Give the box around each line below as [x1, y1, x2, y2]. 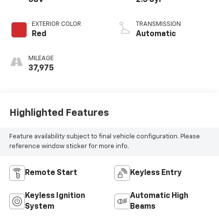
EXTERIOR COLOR [31, 21, 81, 27]
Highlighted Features [9, 108, 109, 118]
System [24, 202, 54, 211]
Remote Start [24, 169, 77, 177]
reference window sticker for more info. [9, 143, 129, 150]
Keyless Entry [130, 169, 182, 177]
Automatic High [130, 192, 188, 200]
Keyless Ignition [24, 192, 85, 200]
